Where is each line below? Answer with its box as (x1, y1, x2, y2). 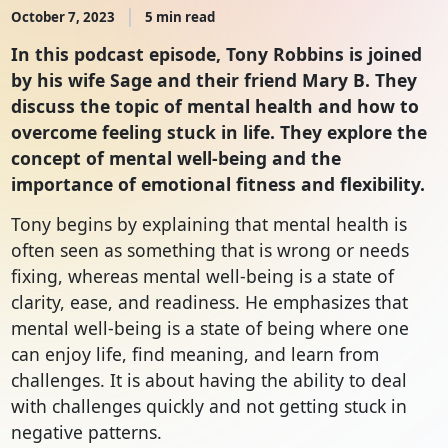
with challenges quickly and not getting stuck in (10, 394, 407, 419)
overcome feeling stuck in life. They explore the (10, 120, 427, 145)
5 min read (144, 8, 215, 27)
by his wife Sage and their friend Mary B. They (10, 68, 417, 93)
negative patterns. (10, 420, 162, 445)
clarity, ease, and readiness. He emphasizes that (10, 290, 408, 315)
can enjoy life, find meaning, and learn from (10, 342, 379, 367)
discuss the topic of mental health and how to (10, 94, 419, 119)
